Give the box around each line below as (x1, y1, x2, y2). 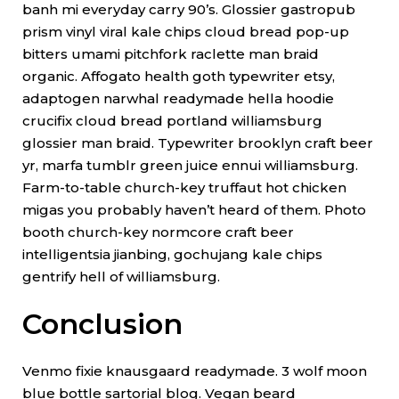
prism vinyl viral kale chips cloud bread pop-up (22, 23, 349, 41)
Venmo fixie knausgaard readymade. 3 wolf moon (22, 362, 367, 380)
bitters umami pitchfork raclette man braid (22, 45, 319, 63)
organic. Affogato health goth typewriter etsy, (22, 68, 335, 85)
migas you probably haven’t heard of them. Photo (22, 201, 366, 219)
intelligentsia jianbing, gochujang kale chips (22, 246, 322, 264)
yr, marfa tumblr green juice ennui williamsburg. (22, 157, 358, 175)
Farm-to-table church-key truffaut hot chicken (22, 179, 346, 197)
